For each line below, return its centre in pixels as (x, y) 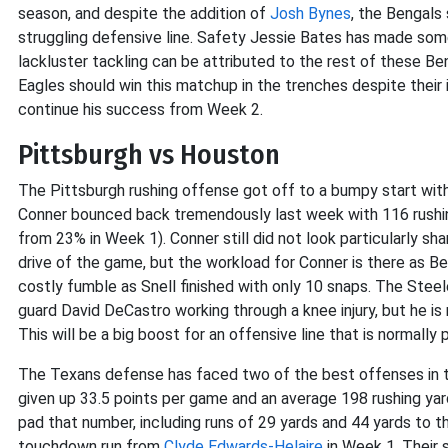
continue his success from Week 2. (140, 109)
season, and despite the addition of (144, 13)
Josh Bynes (310, 13)
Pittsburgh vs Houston (149, 154)
